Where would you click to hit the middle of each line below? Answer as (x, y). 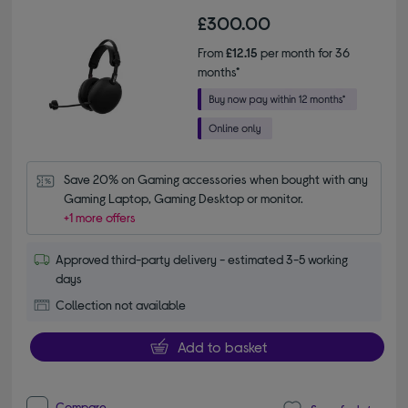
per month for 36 (304, 53)
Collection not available (121, 305)
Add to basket (222, 347)
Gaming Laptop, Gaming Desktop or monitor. (184, 199)
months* (219, 72)
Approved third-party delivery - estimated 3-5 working (202, 260)
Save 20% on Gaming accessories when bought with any (216, 179)
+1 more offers (100, 218)
